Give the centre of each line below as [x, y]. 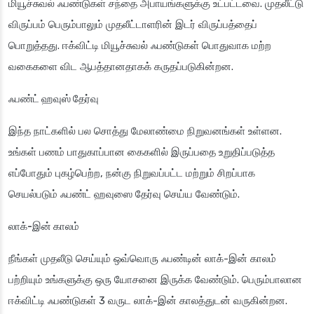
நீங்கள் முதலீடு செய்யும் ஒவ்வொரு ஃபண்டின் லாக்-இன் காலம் [142, 259]
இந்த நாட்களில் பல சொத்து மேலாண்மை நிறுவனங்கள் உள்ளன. [145, 131]
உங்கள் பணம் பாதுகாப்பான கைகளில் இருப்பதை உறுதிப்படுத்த [142, 152]
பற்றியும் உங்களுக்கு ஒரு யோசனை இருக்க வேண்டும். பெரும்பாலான [155, 280]
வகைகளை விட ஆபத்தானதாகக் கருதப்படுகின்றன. [121, 67]
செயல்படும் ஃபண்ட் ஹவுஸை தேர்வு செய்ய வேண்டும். [124, 194]
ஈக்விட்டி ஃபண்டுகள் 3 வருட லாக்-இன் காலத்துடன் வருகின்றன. [148, 301]
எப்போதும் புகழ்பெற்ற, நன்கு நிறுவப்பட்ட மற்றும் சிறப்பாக [132, 173]
